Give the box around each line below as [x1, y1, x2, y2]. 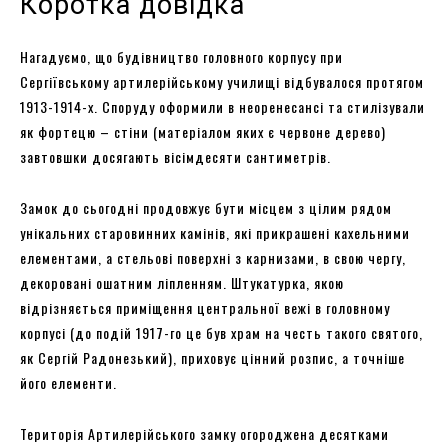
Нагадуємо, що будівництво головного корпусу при [20, 45, 343, 67]
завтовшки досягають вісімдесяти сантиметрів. [20, 145, 331, 167]
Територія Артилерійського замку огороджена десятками [20, 422, 389, 444]
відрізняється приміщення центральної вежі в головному [20, 296, 390, 318]
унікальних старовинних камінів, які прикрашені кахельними [20, 221, 410, 243]
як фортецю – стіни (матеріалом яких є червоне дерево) [20, 120, 386, 142]
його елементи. [20, 371, 117, 393]
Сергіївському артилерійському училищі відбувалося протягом [20, 70, 424, 92]
